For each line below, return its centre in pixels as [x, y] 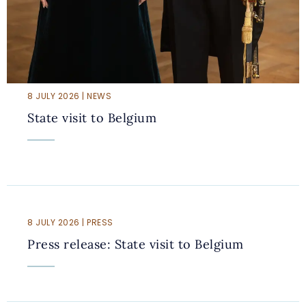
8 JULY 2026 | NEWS [69, 96]
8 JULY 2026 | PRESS [70, 223]
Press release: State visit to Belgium [136, 245]
